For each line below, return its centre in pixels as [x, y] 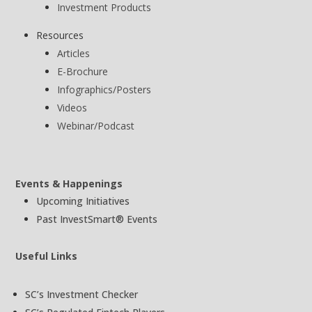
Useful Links [47, 256]
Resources [60, 35]
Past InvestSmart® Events [97, 219]
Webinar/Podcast [96, 125]
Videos [72, 107]
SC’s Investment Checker [82, 294]
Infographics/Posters [104, 89]
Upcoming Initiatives [83, 201]
